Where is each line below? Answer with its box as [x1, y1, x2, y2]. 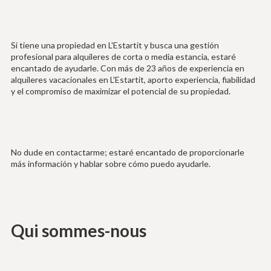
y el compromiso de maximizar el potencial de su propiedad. [10, 86, 230, 97]
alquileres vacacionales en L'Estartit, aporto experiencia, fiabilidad [10, 74, 255, 85]
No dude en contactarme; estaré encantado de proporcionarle [10, 147, 244, 158]
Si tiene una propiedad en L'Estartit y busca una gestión [10, 40, 219, 51]
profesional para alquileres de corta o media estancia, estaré [10, 51, 236, 62]
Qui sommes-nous [10, 220, 146, 241]
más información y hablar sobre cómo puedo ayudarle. [10, 158, 211, 169]
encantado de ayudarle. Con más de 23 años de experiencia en [10, 63, 244, 74]
